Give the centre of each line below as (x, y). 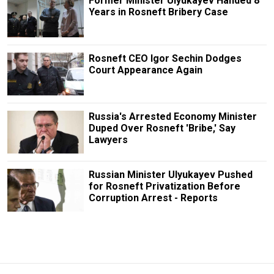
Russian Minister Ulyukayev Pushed (170, 175)
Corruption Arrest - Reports (153, 198)
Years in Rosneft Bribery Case (158, 12)
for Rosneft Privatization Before (164, 187)
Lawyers (108, 139)
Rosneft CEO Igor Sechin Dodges (165, 58)
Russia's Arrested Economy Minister (172, 116)
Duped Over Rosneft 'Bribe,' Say (162, 128)
